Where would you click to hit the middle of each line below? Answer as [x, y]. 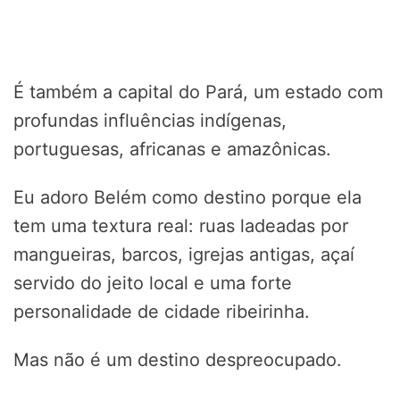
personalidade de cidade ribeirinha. [162, 312]
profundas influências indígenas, [150, 121]
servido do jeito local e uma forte [153, 283]
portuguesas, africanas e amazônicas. [172, 150]
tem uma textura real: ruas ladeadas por [181, 226]
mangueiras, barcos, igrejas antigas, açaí [184, 255]
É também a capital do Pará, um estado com [198, 92]
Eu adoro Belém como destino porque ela [187, 198]
